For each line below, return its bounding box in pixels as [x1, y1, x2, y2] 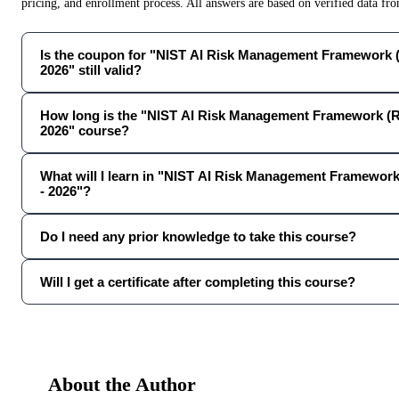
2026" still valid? [40, 61, 142, 77]
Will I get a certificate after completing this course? [40, 273, 355, 289]
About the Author [48, 373, 196, 396]
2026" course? [40, 122, 129, 138]
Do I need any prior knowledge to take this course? [40, 228, 356, 244]
